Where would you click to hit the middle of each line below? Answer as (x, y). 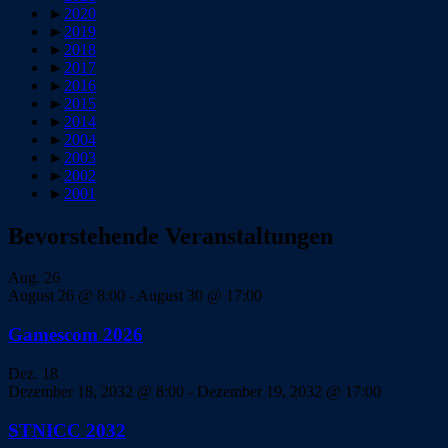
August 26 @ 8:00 (66, 296)
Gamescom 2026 (75, 335)
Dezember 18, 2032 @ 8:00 (96, 391)
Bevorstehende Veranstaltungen (170, 235)
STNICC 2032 (67, 430)
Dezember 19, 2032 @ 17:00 (289, 391)
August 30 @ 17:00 (199, 296)
